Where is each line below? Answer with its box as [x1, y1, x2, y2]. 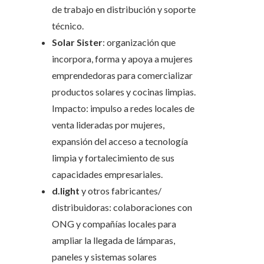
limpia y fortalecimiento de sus [52, 152, 174, 164]
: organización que [103, 37, 176, 48]
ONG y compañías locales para [52, 218, 176, 230]
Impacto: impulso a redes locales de [52, 103, 194, 114]
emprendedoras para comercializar [52, 70, 193, 81]
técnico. [52, 20, 84, 32]
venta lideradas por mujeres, [52, 119, 164, 131]
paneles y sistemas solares [52, 251, 157, 263]
